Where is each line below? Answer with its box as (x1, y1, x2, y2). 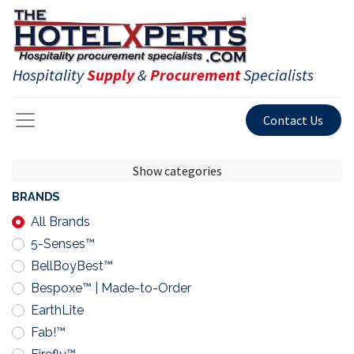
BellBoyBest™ (31, 258, 113, 274)
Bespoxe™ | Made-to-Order (31, 281, 191, 296)
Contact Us (263, 112, 324, 129)
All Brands (31, 214, 90, 230)
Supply (87, 65, 134, 85)
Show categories (132, 163, 222, 179)
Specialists (243, 65, 314, 85)
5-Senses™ (31, 236, 95, 252)
